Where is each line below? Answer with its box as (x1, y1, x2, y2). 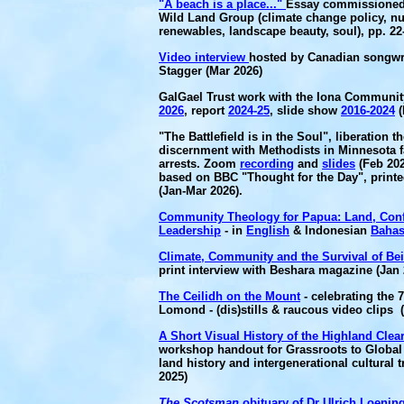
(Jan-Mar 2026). (159, 184, 243, 197)
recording (240, 157, 294, 170)
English (246, 224, 289, 237)
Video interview (159, 50, 249, 64)
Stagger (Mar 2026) (159, 64, 262, 78)
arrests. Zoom (159, 157, 240, 170)
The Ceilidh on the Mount (159, 289, 300, 303)
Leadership (159, 224, 221, 237)
